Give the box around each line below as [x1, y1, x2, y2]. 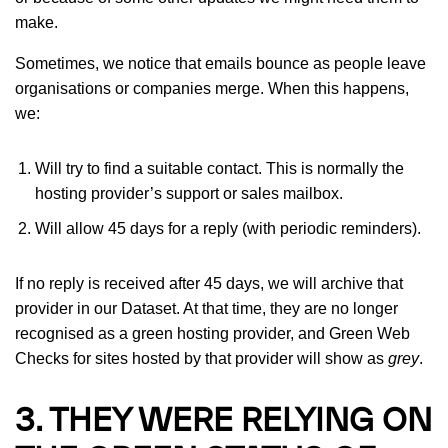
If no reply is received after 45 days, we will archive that [15, 274, 403, 292]
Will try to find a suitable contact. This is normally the [35, 159, 404, 177]
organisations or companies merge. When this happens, [15, 79, 409, 97]
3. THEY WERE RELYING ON [15, 406, 432, 437]
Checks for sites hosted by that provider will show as [15, 349, 388, 367]
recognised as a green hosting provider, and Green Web [15, 324, 410, 342]
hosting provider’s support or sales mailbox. [35, 184, 347, 202]
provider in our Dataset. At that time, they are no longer [15, 299, 398, 317]
